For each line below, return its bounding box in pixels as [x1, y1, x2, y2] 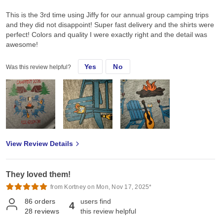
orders [35, 197, 56, 206]
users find [80, 197, 111, 206]
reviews [35, 207, 59, 216]
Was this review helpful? [6, 64, 71, 71]
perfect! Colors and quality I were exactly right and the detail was [6, 31, 207, 39]
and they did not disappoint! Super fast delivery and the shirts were [6, 21, 214, 29]
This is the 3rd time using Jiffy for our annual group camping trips [6, 11, 209, 19]
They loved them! [6, 170, 71, 179]
